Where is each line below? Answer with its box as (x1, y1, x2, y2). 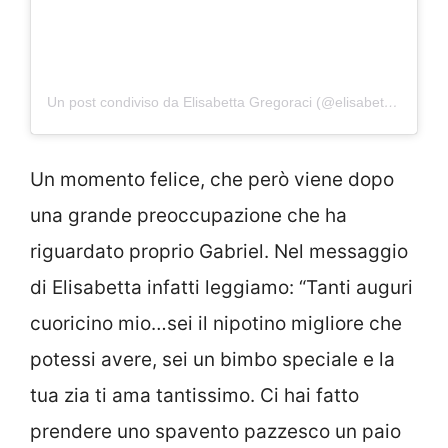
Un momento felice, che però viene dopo (30, 168, 394, 192)
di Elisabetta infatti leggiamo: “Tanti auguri (30, 276, 413, 300)
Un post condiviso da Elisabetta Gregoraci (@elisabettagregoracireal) (384, 93, 398, 110)
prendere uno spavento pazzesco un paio (30, 420, 401, 444)
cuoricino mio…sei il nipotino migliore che (30, 312, 402, 336)
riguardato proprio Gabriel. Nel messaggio (30, 240, 408, 264)
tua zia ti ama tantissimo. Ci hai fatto (30, 384, 359, 408)
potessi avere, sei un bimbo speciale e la (30, 348, 395, 372)
